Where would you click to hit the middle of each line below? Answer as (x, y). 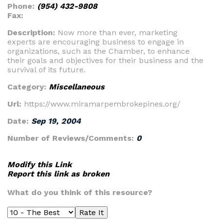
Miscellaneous (77, 87)
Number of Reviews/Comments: (72, 138)
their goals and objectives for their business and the (105, 60)
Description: (33, 33)
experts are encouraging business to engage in (96, 42)
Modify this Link (40, 164)
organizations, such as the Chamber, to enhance (99, 51)
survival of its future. (46, 70)
